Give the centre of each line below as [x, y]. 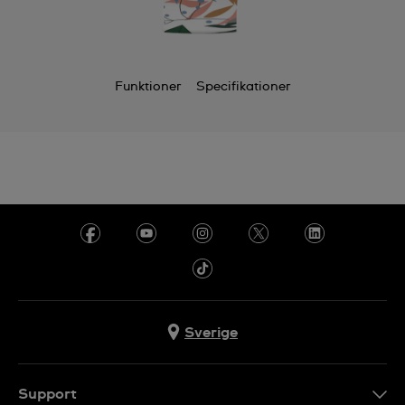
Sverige [211, 332]
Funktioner [148, 87]
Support [47, 394]
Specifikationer [243, 87]
